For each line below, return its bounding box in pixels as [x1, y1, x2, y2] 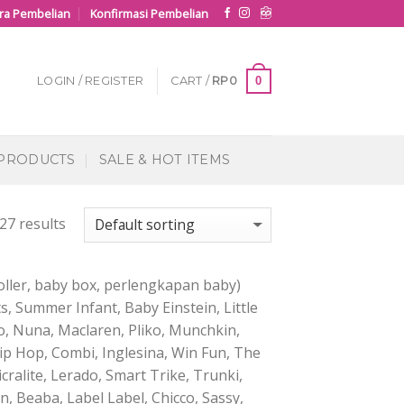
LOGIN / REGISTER [37, 74, 144, 87]
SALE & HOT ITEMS [98, 151, 231, 168]
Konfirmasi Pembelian [90, 5, 208, 22]
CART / [170, 74, 213, 87]
